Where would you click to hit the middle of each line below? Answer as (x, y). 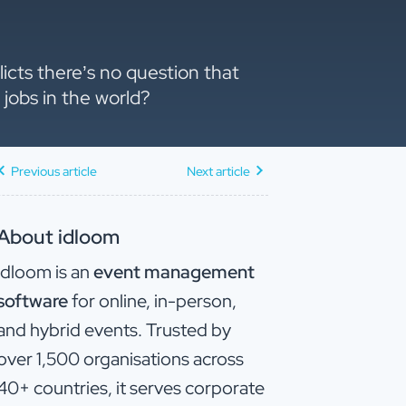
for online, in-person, (152, 300)
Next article (218, 170)
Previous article (54, 170)
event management (174, 271)
